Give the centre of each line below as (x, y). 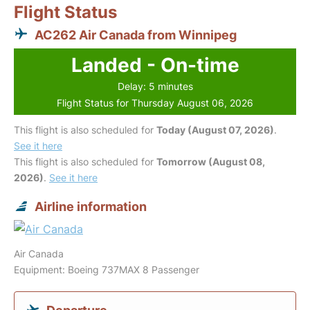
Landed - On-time (155, 65)
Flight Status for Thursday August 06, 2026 (155, 103)
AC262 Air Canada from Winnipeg (136, 35)
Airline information (91, 207)
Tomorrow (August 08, (211, 162)
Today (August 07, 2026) (215, 130)
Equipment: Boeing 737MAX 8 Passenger (107, 270)
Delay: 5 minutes (155, 86)
